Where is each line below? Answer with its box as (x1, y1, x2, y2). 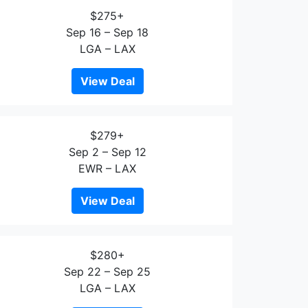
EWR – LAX (78, 162, 136, 175)
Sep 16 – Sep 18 (66, 25, 148, 39)
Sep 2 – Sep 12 (68, 145, 146, 159)
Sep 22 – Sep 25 (64, 265, 151, 278)
